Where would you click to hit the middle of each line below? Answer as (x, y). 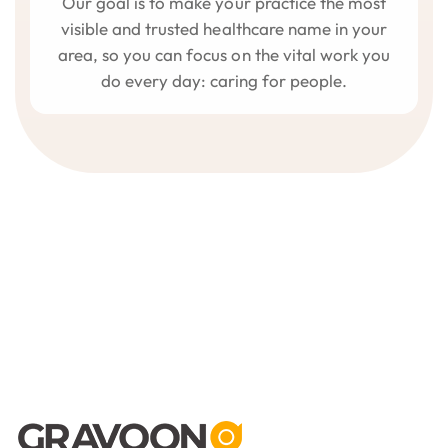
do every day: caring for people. (224, 80)
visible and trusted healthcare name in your (224, 28)
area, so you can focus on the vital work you (224, 54)
